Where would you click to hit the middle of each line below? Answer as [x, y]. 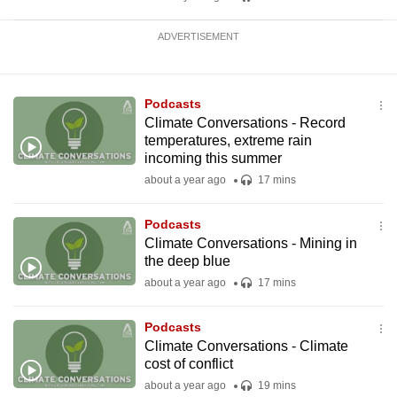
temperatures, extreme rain [228, 140]
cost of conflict [188, 364]
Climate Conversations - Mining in [250, 243]
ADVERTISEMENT [198, 36]
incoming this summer [213, 158]
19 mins [275, 385]
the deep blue [187, 261]
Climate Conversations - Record [245, 123]
